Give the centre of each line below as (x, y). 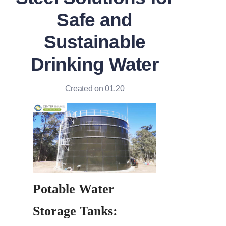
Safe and (95, 20)
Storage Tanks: (75, 211)
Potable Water (74, 189)
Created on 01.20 (95, 89)
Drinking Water (95, 64)
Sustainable (95, 42)
